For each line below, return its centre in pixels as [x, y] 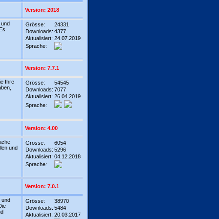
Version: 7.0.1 [42, 186]
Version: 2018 [42, 10]
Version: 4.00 [41, 128]
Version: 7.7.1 [42, 68]
